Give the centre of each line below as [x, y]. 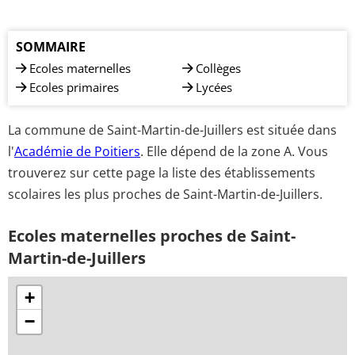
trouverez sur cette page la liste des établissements [162, 172]
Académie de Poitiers [77, 151]
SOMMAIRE [51, 47]
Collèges [218, 68]
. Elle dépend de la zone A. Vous [234, 151]
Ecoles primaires [74, 87]
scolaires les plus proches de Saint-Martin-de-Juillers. [165, 194]
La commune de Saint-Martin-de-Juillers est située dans [172, 130]
